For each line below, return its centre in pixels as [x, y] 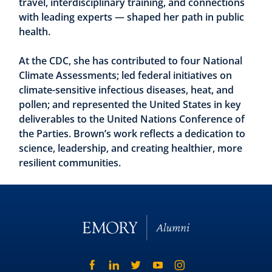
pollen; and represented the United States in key [130, 105]
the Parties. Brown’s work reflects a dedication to [132, 134]
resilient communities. [70, 163]
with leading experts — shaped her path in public [132, 17]
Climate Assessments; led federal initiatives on [126, 76]
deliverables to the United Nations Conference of [132, 119]
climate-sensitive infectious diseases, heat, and [127, 90]
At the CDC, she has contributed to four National [131, 61]
